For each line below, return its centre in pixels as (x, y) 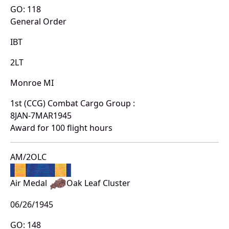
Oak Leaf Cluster (98, 183)
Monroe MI (32, 83)
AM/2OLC (28, 157)
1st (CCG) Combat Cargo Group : (73, 103)
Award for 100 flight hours (61, 128)
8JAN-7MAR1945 (41, 115)
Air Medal (30, 183)
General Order (38, 21)
